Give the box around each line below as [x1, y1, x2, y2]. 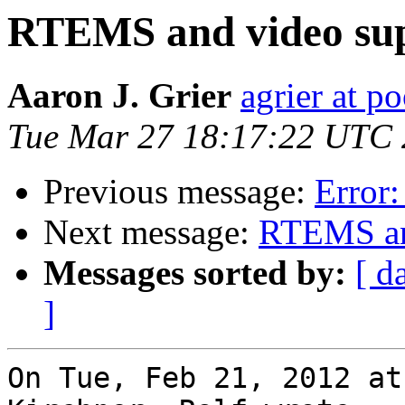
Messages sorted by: [43, 253, 346, 293]
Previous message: [43, 172, 315, 212]
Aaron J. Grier [7, 76, 231, 116]
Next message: [43, 212, 259, 252]
